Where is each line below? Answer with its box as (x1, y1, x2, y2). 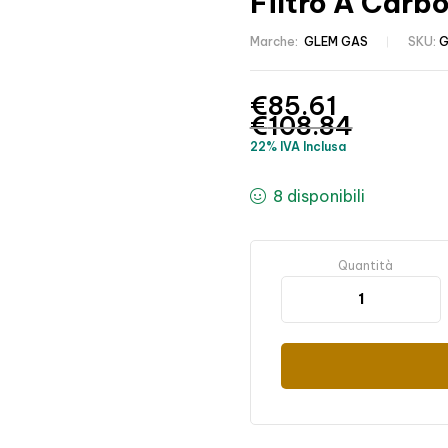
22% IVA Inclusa (249, 139, 346, 155)
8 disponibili (273, 186, 366, 207)
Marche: (249, 34, 301, 50)
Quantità (338, 258, 394, 274)
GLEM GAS (303, 34, 368, 50)
